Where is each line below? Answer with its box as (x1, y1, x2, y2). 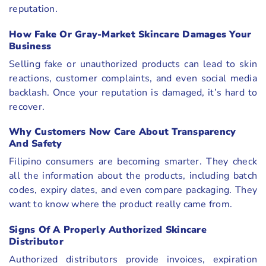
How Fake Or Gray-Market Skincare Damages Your (9, 27, 252, 41)
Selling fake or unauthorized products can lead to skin (9, 57, 257, 71)
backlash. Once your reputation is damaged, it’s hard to (9, 85, 257, 99)
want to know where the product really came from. (9, 198, 232, 211)
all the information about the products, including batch (9, 169, 257, 183)
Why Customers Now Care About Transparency (9, 125, 236, 139)
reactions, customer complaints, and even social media (9, 71, 257, 85)
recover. (9, 100, 45, 113)
